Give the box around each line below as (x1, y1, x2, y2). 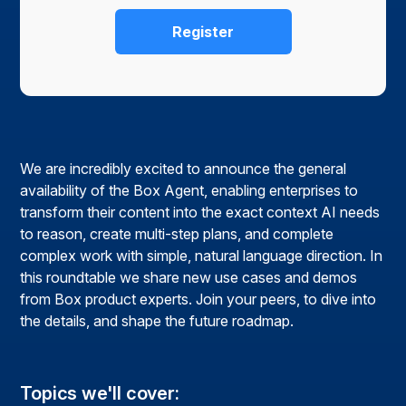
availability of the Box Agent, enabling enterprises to (20, 181, 359, 200)
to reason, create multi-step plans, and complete (20, 225, 334, 244)
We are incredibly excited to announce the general (20, 159, 347, 179)
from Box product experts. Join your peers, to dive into (20, 290, 377, 309)
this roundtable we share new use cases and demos (20, 268, 358, 287)
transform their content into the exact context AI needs (20, 203, 381, 222)
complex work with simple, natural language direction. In (20, 246, 383, 266)
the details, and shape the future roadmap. (20, 312, 295, 331)
